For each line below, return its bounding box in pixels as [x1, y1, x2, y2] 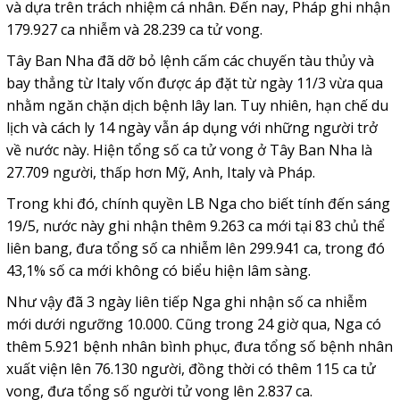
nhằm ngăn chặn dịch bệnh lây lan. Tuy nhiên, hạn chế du [5, 95, 388, 115]
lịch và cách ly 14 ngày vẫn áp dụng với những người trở [5, 117, 378, 137]
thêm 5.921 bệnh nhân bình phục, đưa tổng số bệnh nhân [5, 336, 393, 356]
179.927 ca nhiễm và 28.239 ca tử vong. [5, 19, 262, 39]
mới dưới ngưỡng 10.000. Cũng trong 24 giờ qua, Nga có [5, 313, 381, 334]
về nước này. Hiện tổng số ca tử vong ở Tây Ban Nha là [5, 139, 372, 160]
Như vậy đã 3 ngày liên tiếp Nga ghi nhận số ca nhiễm [5, 291, 367, 312]
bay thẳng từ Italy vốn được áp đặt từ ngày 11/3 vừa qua [5, 72, 383, 93]
